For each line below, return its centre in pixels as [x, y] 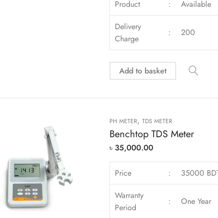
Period [126, 208]
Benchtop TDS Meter [152, 134]
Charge [127, 38]
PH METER [123, 121]
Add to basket [143, 71]
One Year [196, 201]
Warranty [129, 196]
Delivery [128, 26]
